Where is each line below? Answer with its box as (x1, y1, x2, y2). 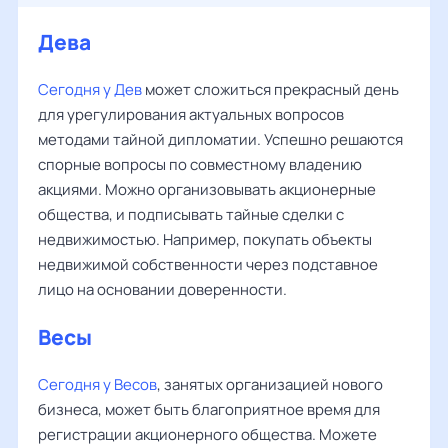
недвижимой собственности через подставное (38, 254, 378, 275)
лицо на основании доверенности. (38, 279, 287, 300)
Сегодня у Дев (38, 79, 142, 100)
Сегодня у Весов (38, 374, 157, 395)
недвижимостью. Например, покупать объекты (38, 229, 372, 250)
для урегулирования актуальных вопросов (38, 104, 344, 125)
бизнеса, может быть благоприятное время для (38, 399, 380, 420)
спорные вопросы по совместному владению (38, 154, 362, 175)
